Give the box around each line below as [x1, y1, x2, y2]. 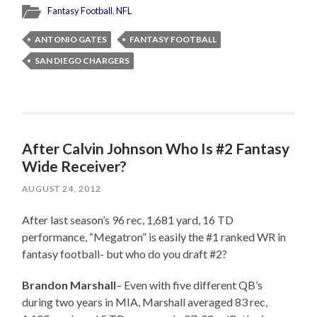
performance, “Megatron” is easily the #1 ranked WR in [22, 230, 287, 244]
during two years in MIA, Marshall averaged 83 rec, [22, 295, 268, 309]
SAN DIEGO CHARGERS [35, 55, 130, 67]
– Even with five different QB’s [116, 278, 263, 292]
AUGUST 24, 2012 [22, 183, 102, 195]
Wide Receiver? [22, 157, 127, 175]
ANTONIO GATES [35, 34, 108, 45]
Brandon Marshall [22, 278, 117, 292]
